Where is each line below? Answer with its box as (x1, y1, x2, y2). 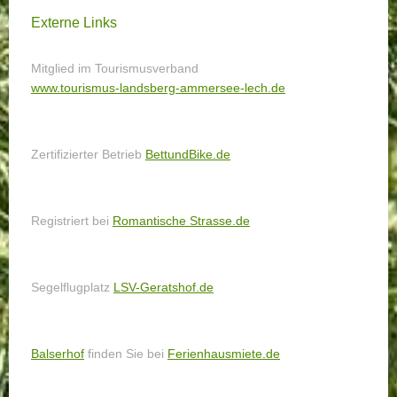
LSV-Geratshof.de (113, 279, 214, 294)
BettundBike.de (145, 146, 230, 161)
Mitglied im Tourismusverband (31, 60, 198, 75)
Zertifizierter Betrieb (31, 146, 145, 161)
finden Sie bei (84, 346, 167, 361)
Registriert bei (31, 213, 113, 228)
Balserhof (31, 346, 84, 361)
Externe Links (31, 15, 117, 31)
